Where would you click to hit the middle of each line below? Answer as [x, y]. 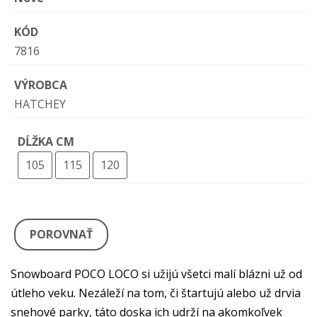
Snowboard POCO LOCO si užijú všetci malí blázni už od [156, 273]
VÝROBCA [41, 85]
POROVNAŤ [61, 234]
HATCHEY [40, 104]
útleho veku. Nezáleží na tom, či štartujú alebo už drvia [156, 293]
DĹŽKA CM [46, 141]
